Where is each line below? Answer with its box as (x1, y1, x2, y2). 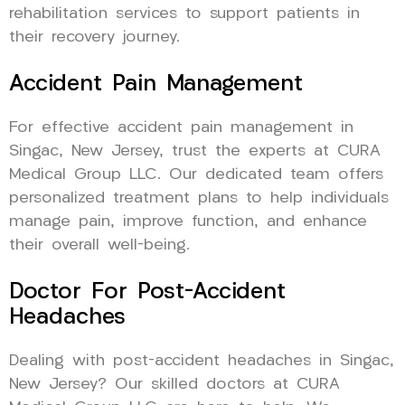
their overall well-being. (9, 237, 190, 253)
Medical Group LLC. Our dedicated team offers (9, 166, 383, 183)
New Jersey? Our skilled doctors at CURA (9, 376, 340, 392)
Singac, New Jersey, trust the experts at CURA (9, 143, 381, 159)
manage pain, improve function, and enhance (9, 213, 367, 230)
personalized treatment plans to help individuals (9, 190, 389, 206)
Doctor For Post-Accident (9, 280, 286, 304)
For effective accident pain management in (9, 119, 353, 136)
